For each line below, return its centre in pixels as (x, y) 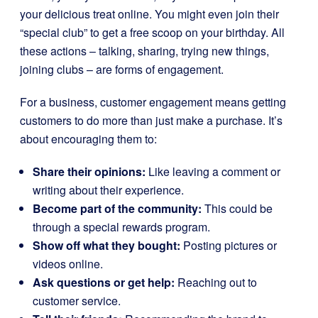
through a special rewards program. (121, 227)
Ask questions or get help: (104, 282)
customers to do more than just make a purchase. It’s (151, 120)
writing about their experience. (108, 190)
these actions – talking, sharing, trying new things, (144, 51)
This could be (237, 208)
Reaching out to (216, 282)
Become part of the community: (117, 208)
